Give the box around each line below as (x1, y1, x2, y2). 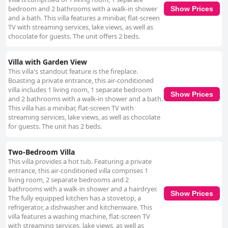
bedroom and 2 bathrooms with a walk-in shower (8, 4, 157, 14)
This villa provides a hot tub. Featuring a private (8, 157, 152, 166)
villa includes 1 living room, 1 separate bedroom (8, 85, 152, 95)
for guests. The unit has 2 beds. (8, 122, 102, 131)
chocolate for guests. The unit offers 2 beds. (8, 32, 140, 41)
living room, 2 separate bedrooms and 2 (8, 175, 129, 185)
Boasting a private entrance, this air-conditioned (8, 76, 154, 85)
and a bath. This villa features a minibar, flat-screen (8, 13, 160, 23)
